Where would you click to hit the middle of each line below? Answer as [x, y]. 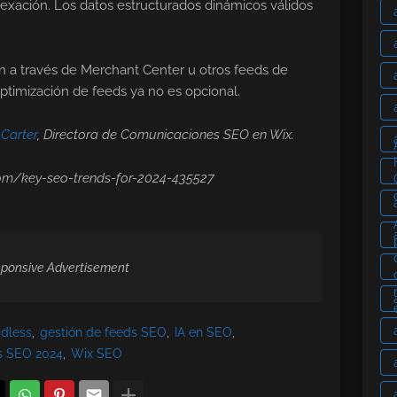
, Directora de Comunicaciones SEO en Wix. [166, 135]
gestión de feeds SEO [103, 333]
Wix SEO [97, 354]
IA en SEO [203, 333]
